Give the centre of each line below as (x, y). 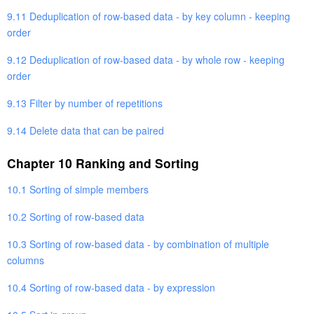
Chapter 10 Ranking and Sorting (103, 163)
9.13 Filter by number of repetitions (85, 103)
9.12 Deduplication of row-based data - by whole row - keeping (146, 59)
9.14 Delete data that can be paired (86, 130)
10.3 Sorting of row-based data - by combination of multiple (138, 244)
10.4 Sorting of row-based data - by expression (111, 287)
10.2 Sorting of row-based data (76, 216)
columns (26, 260)
